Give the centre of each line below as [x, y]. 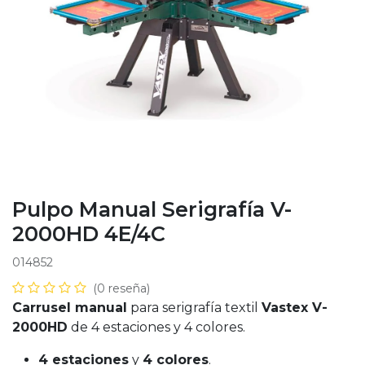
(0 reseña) [121, 288]
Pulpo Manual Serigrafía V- [152, 209]
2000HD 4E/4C [89, 234]
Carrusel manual [70, 308]
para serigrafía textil [194, 308]
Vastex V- [295, 308]
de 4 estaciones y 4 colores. [156, 327]
